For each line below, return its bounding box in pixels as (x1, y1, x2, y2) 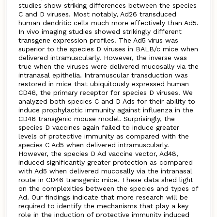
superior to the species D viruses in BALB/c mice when (18, 45, 198, 53)
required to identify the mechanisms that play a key (18, 201, 188, 210)
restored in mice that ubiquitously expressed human (18, 79, 189, 88)
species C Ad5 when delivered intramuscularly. (18, 140, 169, 149)
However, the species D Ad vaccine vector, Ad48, (18, 149, 178, 157)
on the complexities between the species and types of (18, 184, 198, 192)
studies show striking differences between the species (18, 1, 197, 9)
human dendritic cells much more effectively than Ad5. (18, 18, 199, 27)
